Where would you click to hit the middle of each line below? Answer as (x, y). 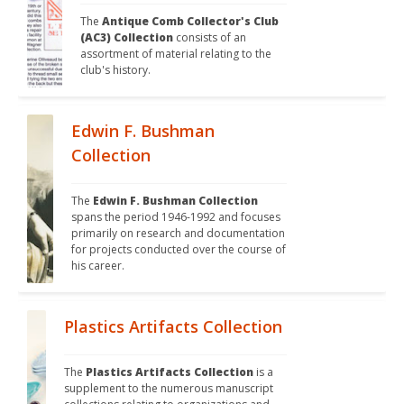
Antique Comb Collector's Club (190, 22)
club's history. (116, 70)
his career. (99, 266)
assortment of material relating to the (175, 54)
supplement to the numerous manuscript (169, 389)
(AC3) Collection (126, 38)
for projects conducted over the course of (178, 250)
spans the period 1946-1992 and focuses (175, 217)
